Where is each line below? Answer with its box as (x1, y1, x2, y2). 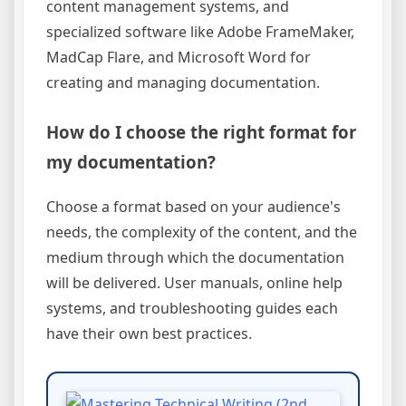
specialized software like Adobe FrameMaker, (46, 21, 354, 42)
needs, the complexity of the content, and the (46, 221, 357, 242)
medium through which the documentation (46, 246, 344, 267)
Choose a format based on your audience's (46, 196, 341, 217)
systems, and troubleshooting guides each (46, 297, 338, 318)
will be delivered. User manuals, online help (46, 272, 343, 293)
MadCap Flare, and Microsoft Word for (46, 46, 311, 67)
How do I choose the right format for (46, 120, 356, 143)
